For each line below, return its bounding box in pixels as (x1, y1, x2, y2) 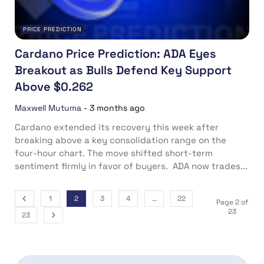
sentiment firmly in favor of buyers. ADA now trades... (15, 160, 247, 172)
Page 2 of (216, 197, 248, 207)
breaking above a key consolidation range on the (15, 134, 226, 146)
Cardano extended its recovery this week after (15, 121, 219, 133)
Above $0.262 (15, 79, 93, 95)
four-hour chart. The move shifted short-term (15, 147, 213, 159)
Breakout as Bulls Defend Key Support (15, 62, 232, 78)
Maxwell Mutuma (15, 103, 81, 114)
